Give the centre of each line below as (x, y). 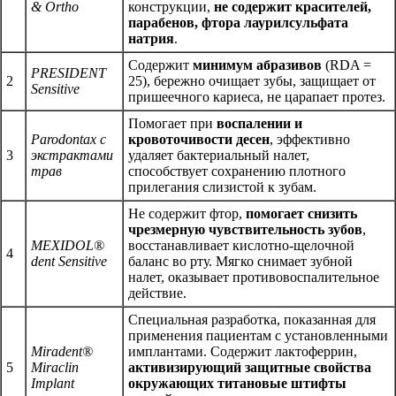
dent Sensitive (69, 261)
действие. (157, 293)
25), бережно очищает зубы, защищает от (252, 80)
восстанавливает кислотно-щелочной (241, 245)
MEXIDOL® (68, 245)
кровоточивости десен (199, 139)
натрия (151, 38)
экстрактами (72, 155)
